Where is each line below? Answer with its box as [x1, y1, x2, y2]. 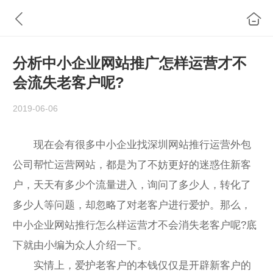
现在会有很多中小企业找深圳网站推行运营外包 [13, 138, 251, 151]
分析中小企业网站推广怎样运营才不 [13, 55, 247, 72]
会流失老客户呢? [13, 74, 124, 91]
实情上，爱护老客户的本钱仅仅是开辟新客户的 [13, 259, 251, 271]
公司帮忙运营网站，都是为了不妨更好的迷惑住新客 [13, 158, 251, 171]
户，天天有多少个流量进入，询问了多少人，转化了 [13, 179, 251, 191]
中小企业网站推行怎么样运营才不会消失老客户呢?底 [13, 219, 257, 231]
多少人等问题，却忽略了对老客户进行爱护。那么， [13, 199, 251, 211]
